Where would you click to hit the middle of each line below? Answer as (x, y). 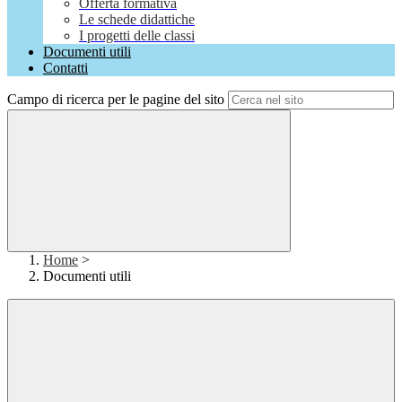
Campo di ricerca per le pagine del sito (116, 100)
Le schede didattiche (137, 20)
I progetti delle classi (137, 36)
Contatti (66, 68)
